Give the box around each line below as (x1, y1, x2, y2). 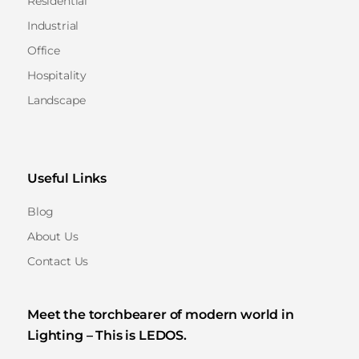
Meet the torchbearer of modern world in (27, 306, 294, 322)
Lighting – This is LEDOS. (27, 327, 187, 343)
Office (27, 42, 60, 58)
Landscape (27, 92, 86, 107)
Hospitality (27, 67, 87, 83)
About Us (27, 228, 79, 244)
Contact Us (27, 253, 89, 268)
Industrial (27, 18, 79, 33)
